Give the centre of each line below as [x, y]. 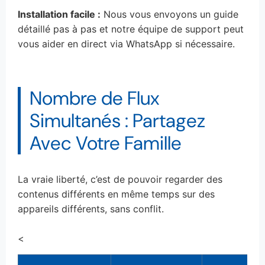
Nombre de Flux [94, 98]
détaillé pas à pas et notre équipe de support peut [131, 29]
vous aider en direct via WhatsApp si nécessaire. [126, 43]
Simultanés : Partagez [117, 120]
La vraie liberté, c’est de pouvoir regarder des [120, 179]
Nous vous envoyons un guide [169, 14]
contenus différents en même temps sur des [116, 194]
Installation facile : [59, 14]
